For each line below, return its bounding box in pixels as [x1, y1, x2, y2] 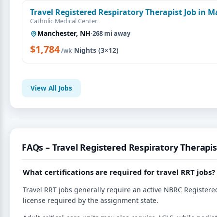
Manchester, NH [37, 29, 91, 38]
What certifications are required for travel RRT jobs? [23, 167, 215, 177]
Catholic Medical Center [30, 17, 97, 25]
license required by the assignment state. [23, 196, 158, 205]
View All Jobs [31, 84, 72, 93]
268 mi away [93, 29, 130, 38]
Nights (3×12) [74, 46, 119, 55]
